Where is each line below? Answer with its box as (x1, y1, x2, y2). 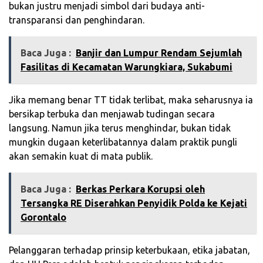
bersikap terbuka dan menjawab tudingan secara (9, 109, 215, 120)
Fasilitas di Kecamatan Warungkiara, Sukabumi (21, 62, 232, 73)
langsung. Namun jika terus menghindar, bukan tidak (9, 123, 231, 134)
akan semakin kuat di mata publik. (9, 151, 153, 162)
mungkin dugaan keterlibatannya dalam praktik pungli (9, 137, 237, 148)
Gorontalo (21, 212, 66, 223)
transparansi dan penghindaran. (9, 15, 144, 26)
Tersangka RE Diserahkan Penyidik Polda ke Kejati (21, 198, 247, 209)
